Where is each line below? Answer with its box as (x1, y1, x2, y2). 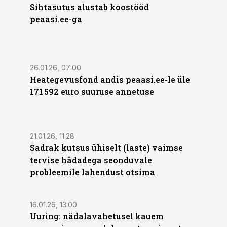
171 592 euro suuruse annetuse (30, 86, 154, 97)
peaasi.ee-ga (30, 14, 82, 24)
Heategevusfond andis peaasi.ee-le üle (30, 74, 190, 85)
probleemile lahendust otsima (30, 167, 155, 177)
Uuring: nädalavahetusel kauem (30, 211, 164, 221)
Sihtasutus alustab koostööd (30, 2, 149, 12)
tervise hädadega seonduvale (30, 155, 152, 165)
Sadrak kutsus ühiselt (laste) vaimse (30, 142, 183, 153)
